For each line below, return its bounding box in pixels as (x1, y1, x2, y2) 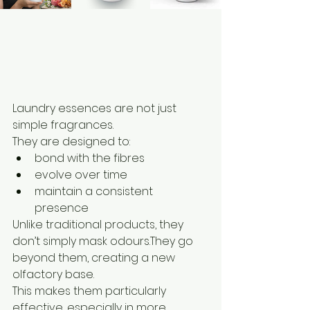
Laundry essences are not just (12, 100, 179, 116)
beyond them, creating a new (12, 249, 178, 266)
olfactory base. (12, 266, 94, 282)
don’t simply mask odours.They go (12, 232, 196, 249)
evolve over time (35, 166, 127, 183)
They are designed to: (12, 133, 130, 149)
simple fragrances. (12, 116, 113, 133)
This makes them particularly (12, 282, 169, 299)
